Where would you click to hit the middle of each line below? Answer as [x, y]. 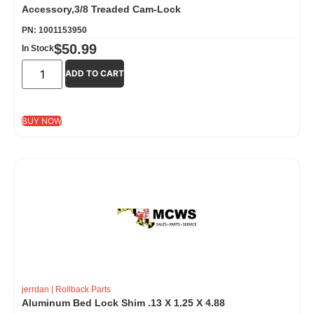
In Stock [38, 48]
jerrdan [35, 289]
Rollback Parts [83, 289]
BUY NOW [42, 121]
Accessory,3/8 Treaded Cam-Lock [101, 9]
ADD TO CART [95, 73]
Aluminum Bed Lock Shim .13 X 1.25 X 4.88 [123, 302]
